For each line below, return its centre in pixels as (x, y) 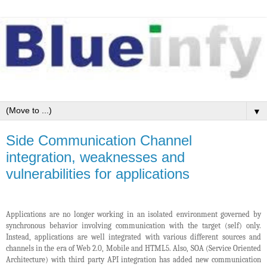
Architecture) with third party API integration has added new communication (133, 260)
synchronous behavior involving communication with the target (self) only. (133, 226)
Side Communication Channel (99, 141)
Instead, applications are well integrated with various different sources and (133, 237)
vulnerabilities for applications (98, 174)
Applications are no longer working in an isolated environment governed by (133, 215)
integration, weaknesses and (95, 157)
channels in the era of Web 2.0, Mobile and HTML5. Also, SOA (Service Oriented (133, 249)
